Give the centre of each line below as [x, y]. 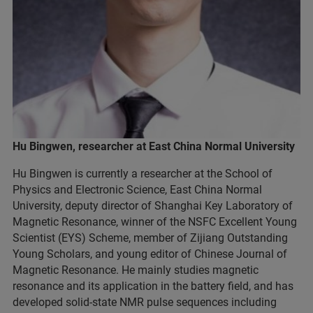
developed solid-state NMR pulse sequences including [145, 303]
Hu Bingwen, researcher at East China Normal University [154, 147]
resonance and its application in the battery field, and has [153, 286]
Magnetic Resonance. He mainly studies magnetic [136, 270]
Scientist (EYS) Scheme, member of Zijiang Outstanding [150, 238]
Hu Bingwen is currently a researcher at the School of [143, 174]
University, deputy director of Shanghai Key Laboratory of [153, 206]
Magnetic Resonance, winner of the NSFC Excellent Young [155, 222]
